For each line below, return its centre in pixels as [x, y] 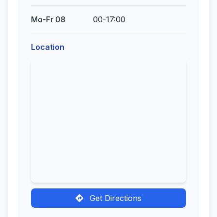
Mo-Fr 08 [48, 19]
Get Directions [114, 198]
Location [48, 47]
